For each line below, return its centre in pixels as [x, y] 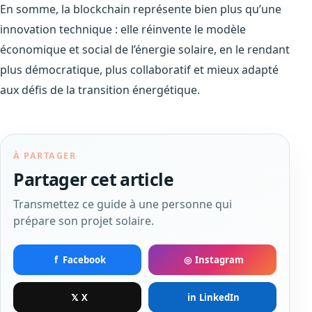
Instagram [219, 260]
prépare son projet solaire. [84, 221]
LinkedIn [219, 298]
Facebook [85, 260]
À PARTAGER [45, 156]
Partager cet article [93, 179]
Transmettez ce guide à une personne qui [123, 204]
